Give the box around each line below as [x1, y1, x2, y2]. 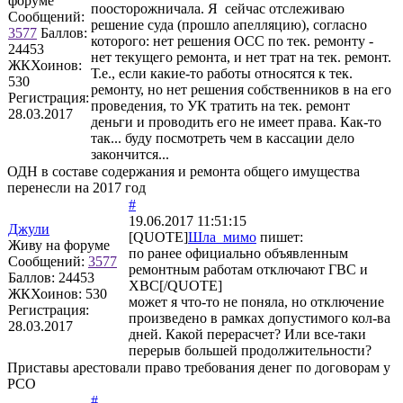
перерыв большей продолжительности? [129, 342, 372, 358]
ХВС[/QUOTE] [129, 277, 222, 293]
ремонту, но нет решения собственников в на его [91, 81, 391, 97]
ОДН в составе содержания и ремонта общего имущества [7, 163, 360, 179]
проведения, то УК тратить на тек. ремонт [91, 97, 350, 113]
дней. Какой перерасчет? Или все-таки [129, 326, 366, 342]
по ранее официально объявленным [129, 245, 348, 261]
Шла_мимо [188, 228, 256, 245]
